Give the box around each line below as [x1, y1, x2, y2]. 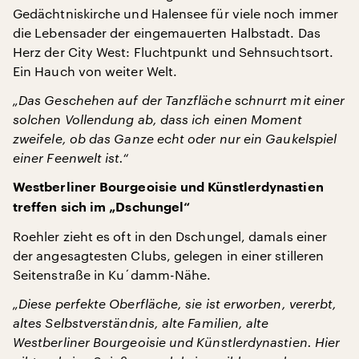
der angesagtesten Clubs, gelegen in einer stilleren [13, 247, 325, 263]
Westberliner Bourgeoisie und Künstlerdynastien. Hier [13, 333, 341, 349]
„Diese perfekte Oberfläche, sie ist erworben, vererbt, [13, 295, 337, 311]
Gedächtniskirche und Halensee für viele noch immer [13, 5, 338, 21]
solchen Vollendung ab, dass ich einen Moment [13, 111, 303, 127]
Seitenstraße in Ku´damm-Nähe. [13, 266, 212, 282]
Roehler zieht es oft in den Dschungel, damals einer [13, 228, 328, 244]
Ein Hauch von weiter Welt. [13, 63, 178, 79]
